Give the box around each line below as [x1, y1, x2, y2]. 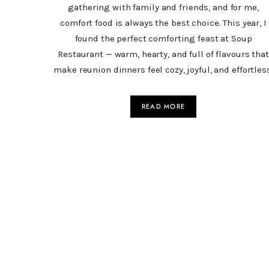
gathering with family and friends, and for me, [68, 1, 259, 13]
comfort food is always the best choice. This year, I [60, 17, 267, 28]
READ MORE [142, 103, 185, 110]
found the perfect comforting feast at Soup [74, 32, 252, 44]
